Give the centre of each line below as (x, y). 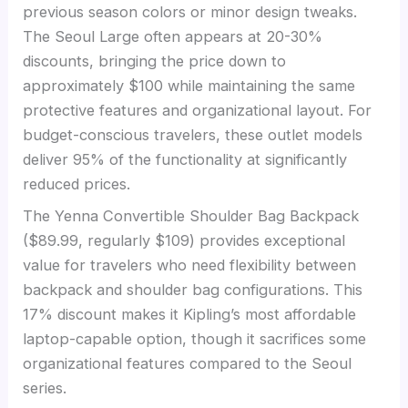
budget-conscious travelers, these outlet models (193, 134)
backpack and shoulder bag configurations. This (193, 289)
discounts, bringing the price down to (155, 61)
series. (45, 388)
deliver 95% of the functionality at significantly (185, 159)
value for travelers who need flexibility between (190, 265)
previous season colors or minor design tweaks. (190, 11)
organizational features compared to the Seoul (188, 363)
